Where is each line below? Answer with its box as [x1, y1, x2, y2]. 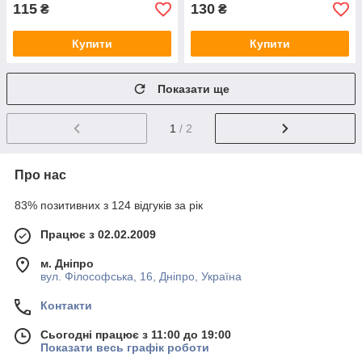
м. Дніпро [40, 256, 94, 270]
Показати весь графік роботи [40, 340, 209, 354]
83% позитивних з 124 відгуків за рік [15, 198, 203, 212]
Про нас [15, 167, 66, 182]
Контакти [40, 298, 92, 312]
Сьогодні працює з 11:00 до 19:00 [40, 327, 231, 341]
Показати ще [158, 82, 229, 95]
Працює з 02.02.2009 [40, 227, 156, 241]
